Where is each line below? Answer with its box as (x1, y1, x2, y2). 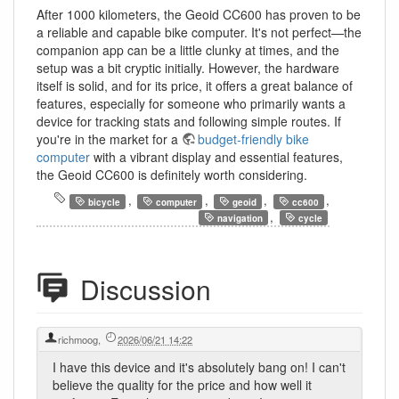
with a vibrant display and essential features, (90, 148, 343, 167)
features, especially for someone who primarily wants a (37, 94, 346, 113)
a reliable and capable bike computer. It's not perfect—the (37, 23, 362, 42)
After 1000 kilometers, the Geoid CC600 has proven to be (37, 5, 361, 24)
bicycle (85, 195, 121, 208)
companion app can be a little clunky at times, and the (37, 41, 339, 60)
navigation (214, 211, 263, 224)
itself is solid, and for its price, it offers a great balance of (37, 77, 353, 95)
